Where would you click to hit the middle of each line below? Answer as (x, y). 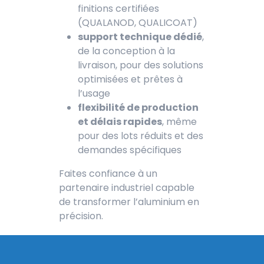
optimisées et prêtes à (130, 79)
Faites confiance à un (108, 173)
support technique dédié (140, 37)
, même (179, 121)
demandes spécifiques (130, 150)
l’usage (94, 93)
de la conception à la (126, 51)
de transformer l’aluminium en (129, 202)
